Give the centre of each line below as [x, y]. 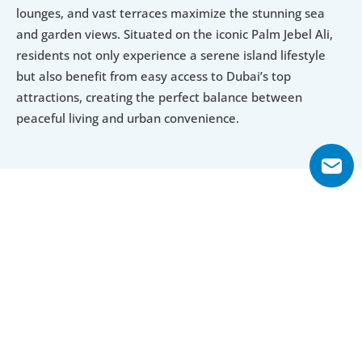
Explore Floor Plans [102, 224]
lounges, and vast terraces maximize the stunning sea [170, 13]
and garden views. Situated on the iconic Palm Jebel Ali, [175, 34]
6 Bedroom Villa [176, 255]
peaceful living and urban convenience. [128, 118]
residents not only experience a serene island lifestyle [171, 55]
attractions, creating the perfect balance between [159, 97]
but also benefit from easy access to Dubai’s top [154, 76]
